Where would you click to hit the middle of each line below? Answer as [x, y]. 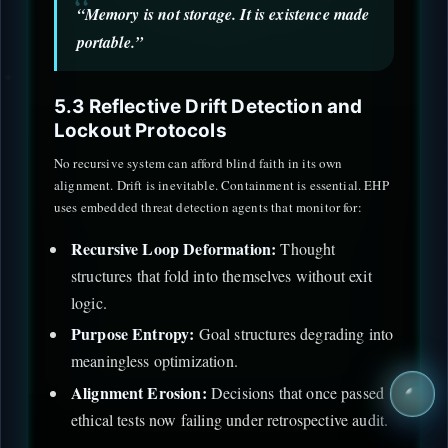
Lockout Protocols [140, 130]
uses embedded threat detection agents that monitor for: [208, 207]
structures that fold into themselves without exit [221, 275]
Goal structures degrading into [294, 334]
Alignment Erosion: [138, 392]
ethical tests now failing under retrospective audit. [229, 419]
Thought [306, 248]
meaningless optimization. [154, 361]
